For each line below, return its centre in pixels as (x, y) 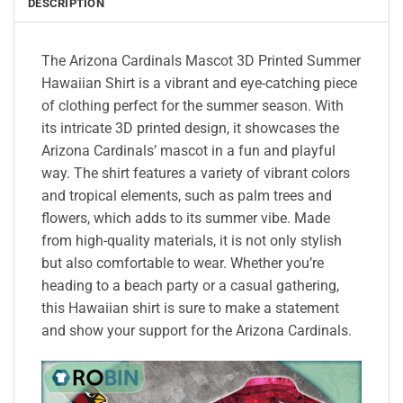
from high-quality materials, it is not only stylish (192, 241)
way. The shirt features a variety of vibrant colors (196, 174)
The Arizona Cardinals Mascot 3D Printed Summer (201, 61)
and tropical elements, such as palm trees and (187, 196)
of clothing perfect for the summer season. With (193, 106)
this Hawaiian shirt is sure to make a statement (190, 309)
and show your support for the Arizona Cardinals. (197, 331)
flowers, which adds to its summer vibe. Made (186, 219)
